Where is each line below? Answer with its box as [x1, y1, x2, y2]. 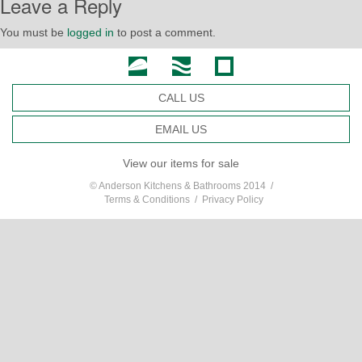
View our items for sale [123, 157, 239, 170]
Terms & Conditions [103, 194, 190, 206]
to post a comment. [114, 26, 216, 40]
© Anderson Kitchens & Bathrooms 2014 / [89, 180, 273, 192]
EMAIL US [155, 123, 207, 137]
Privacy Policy [201, 194, 263, 206]
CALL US [158, 91, 204, 105]
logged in [67, 26, 114, 40]
